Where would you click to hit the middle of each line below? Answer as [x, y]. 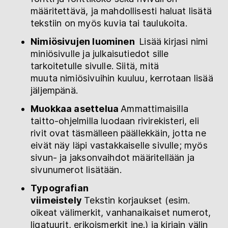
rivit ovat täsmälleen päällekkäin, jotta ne [118, 133]
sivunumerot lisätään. [76, 169]
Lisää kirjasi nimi [174, 41]
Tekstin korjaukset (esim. [137, 200]
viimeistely [58, 200]
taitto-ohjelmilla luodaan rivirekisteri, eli [115, 121]
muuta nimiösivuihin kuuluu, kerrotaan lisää [122, 78]
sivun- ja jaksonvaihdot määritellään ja [113, 157]
